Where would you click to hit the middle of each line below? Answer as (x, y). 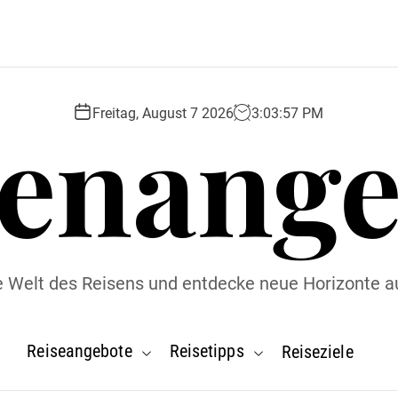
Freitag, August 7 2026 (163, 113)
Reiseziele (317, 351)
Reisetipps (207, 351)
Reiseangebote (80, 351)
